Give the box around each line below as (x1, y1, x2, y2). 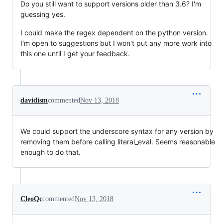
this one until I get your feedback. (20, 49, 130, 58)
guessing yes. (20, 10, 65, 18)
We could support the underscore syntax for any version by (20, 127, 214, 135)
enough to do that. (20, 148, 81, 156)
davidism (20, 97, 48, 104)
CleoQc (20, 195, 42, 203)
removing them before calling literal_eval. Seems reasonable (20, 137, 215, 146)
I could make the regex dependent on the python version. (20, 28, 208, 37)
